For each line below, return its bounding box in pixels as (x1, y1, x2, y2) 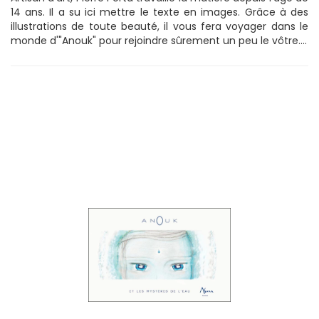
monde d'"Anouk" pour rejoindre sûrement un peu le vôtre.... (11, 33, 307, 48)
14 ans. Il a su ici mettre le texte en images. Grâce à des (11, 4, 308, 19)
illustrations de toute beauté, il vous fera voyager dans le (11, 19, 308, 33)
